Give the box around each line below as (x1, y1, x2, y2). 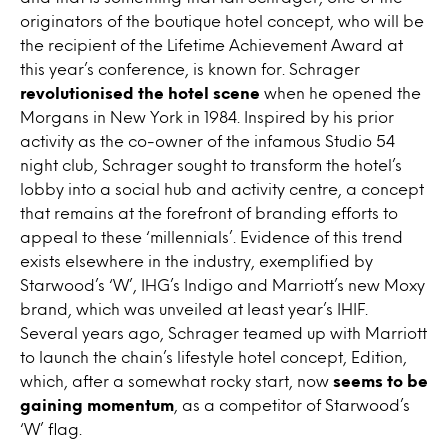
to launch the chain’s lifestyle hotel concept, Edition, (20, 350, 407, 363)
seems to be (333, 374, 428, 387)
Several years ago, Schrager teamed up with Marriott (20, 326, 427, 339)
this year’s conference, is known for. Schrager (20, 62, 360, 75)
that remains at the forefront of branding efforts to (20, 206, 398, 219)
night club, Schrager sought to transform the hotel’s (20, 158, 402, 171)
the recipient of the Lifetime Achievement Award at (20, 38, 403, 51)
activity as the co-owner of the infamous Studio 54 (20, 134, 396, 147)
